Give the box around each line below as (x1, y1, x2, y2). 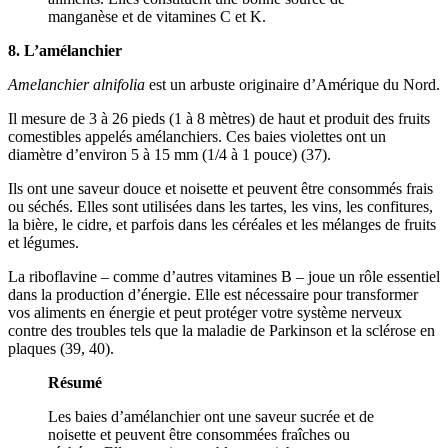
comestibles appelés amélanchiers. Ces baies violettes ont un (8, 127, 386, 145)
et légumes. (8, 233, 79, 251)
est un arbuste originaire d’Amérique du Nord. (145, 75, 440, 93)
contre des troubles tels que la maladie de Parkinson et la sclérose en (8, 321, 435, 339)
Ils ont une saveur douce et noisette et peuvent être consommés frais (8, 179, 433, 197)
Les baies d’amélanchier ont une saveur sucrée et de (48, 407, 374, 425)
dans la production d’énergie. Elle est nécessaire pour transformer (8, 285, 418, 303)
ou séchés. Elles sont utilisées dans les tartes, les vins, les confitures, (8, 197, 433, 215)
